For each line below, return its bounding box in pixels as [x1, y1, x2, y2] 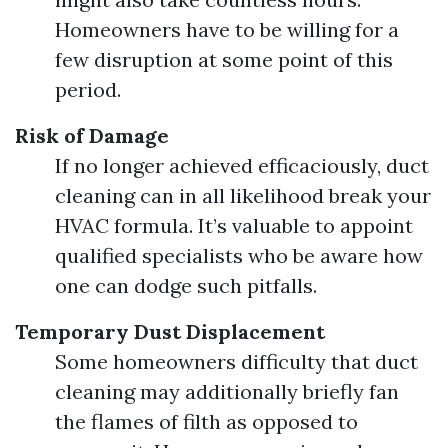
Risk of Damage [15, 123, 169, 148]
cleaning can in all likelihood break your [55, 183, 431, 208]
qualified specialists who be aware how [55, 243, 423, 268]
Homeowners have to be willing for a [55, 17, 399, 42]
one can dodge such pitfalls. [55, 273, 317, 298]
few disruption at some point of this [55, 47, 393, 72]
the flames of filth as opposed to [55, 409, 358, 434]
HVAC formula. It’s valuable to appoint [55, 213, 413, 238]
